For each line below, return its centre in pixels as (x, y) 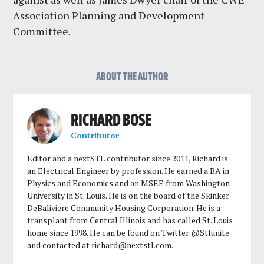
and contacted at (60, 245)
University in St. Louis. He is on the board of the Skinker (128, 195)
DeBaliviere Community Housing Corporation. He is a (124, 207)
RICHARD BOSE (111, 121)
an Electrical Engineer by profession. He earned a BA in (128, 170)
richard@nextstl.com (132, 245)
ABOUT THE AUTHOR (132, 77)
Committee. (42, 31)
